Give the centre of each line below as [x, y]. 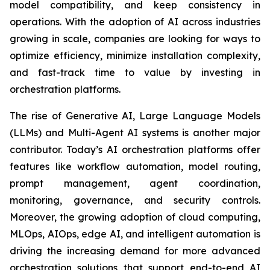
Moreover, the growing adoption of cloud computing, [135, 217]
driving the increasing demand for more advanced [135, 251]
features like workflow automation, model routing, [135, 167]
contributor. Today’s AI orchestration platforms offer [135, 150]
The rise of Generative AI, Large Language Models [135, 116]
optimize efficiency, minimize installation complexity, [135, 56]
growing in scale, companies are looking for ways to [135, 39]
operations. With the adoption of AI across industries [135, 22]
